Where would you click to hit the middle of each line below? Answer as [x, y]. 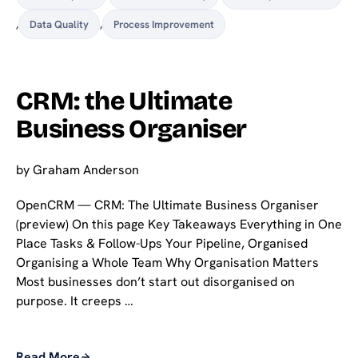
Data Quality [59, 25]
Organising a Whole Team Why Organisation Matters [167, 263]
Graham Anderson [86, 170]
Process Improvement [164, 25]
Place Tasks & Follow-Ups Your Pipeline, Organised [162, 244]
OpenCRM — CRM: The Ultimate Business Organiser [167, 205]
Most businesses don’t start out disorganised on [155, 282]
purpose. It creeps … [75, 301]
